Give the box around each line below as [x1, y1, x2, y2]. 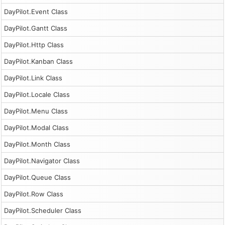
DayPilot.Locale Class [4, 90, 70, 98]
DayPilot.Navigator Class [4, 157, 80, 165]
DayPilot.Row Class [4, 190, 63, 198]
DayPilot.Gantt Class [4, 24, 67, 32]
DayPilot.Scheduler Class [4, 206, 81, 214]
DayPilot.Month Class [4, 140, 70, 148]
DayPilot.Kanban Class [4, 57, 73, 65]
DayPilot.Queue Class [4, 173, 71, 181]
